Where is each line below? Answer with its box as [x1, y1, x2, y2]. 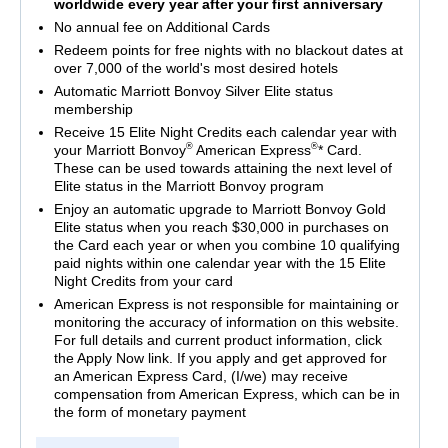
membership [53, 100, 133, 117]
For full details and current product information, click [53, 331, 382, 348]
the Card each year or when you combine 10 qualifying [53, 236, 400, 253]
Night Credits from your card [53, 272, 233, 289]
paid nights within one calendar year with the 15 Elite [53, 254, 386, 271]
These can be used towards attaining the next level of [53, 159, 392, 176]
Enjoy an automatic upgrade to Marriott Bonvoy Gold [53, 200, 386, 217]
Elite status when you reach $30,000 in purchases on [53, 218, 389, 235]
